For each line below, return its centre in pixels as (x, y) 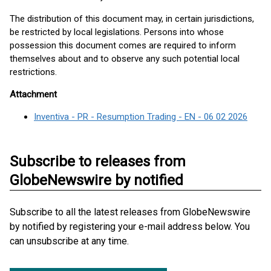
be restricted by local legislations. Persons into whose (117, 32)
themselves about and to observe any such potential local (125, 59)
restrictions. (33, 72)
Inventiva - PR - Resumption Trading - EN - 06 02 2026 (141, 117)
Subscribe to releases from (98, 162)
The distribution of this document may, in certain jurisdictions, (132, 19)
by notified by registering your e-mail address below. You (130, 227)
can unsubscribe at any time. (69, 241)
